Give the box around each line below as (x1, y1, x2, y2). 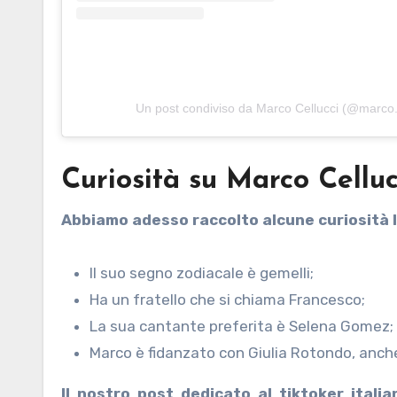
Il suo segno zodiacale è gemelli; (90, 263, 314, 282)
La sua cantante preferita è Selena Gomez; (90, 316, 393, 335)
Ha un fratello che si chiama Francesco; (90, 290, 365, 308)
